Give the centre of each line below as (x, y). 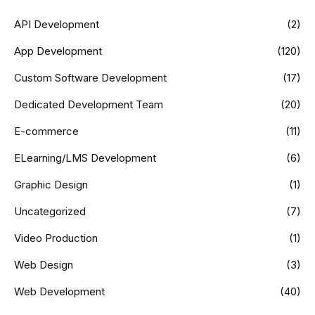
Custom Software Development (90, 78)
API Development (57, 25)
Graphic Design (51, 185)
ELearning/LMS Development (85, 158)
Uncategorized (50, 212)
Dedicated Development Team (89, 105)
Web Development (59, 292)
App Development (58, 51)
